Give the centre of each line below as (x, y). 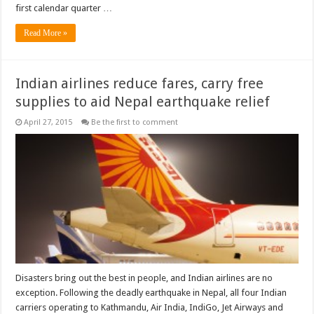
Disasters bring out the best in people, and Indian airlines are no (144, 278)
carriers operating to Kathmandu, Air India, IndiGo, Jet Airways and (150, 307)
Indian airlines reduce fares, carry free (140, 83)
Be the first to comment (135, 122)
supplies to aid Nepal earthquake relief (143, 101)
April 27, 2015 (48, 122)
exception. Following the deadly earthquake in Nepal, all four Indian (151, 292)
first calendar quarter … (64, 8)
